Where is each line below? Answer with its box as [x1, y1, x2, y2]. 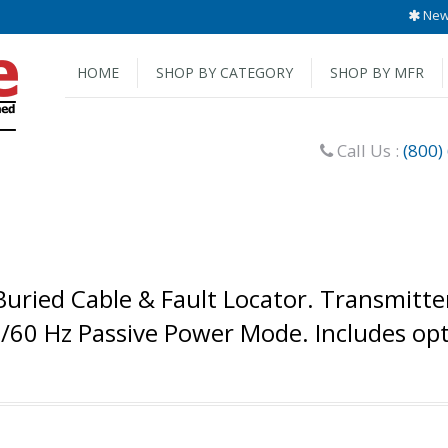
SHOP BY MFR [330, 63, 424, 82]
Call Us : [333, 139, 403, 162]
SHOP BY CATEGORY [156, 63, 293, 82]
